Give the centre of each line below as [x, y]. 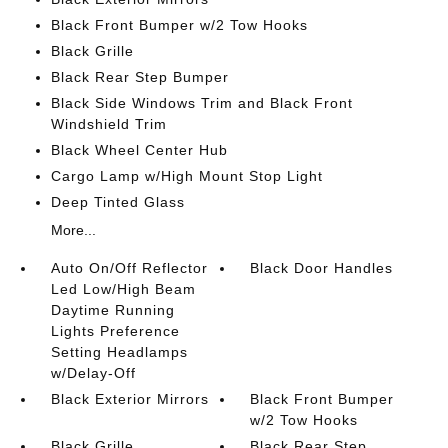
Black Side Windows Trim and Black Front [201, 103]
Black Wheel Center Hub [139, 150]
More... [73, 230]
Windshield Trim [108, 124]
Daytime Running [112, 310]
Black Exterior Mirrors [129, 399]
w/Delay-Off [93, 373]
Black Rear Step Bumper [139, 77]
